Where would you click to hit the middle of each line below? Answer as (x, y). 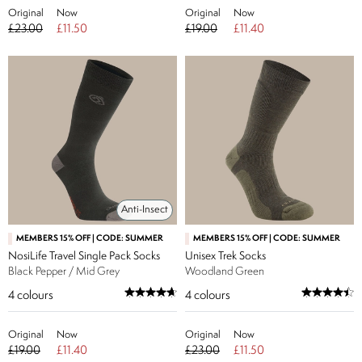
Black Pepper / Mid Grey (64, 271)
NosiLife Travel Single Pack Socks (84, 256)
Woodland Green (225, 271)
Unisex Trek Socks (225, 256)
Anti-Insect (145, 210)
